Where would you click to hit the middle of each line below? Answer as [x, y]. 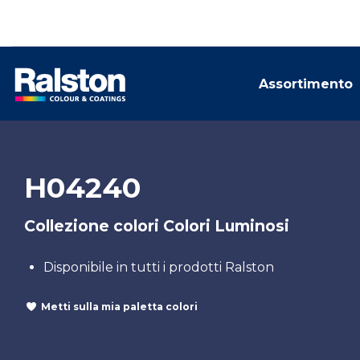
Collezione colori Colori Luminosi [157, 226]
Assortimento [306, 84]
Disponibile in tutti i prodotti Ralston [159, 267]
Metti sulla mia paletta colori [119, 306]
